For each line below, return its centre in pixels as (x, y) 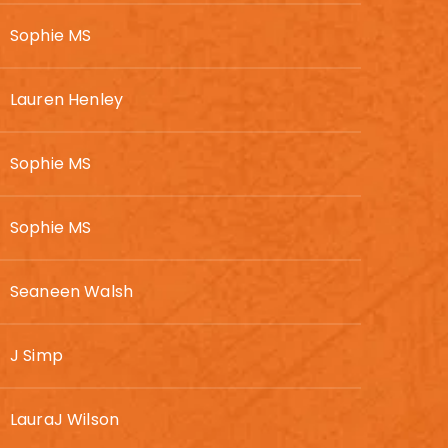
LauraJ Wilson (65, 419)
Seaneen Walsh (72, 291)
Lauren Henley (67, 99)
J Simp (36, 355)
